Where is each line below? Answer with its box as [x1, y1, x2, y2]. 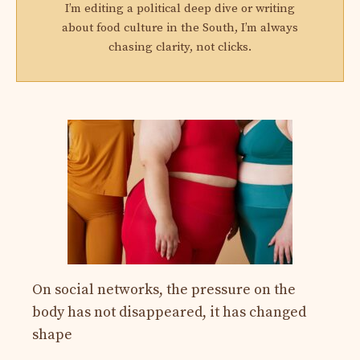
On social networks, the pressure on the [32, 280, 296, 299]
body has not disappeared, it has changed [32, 302, 306, 321]
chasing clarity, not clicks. [108, 39, 252, 55]
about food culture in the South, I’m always [62, 19, 298, 35]
